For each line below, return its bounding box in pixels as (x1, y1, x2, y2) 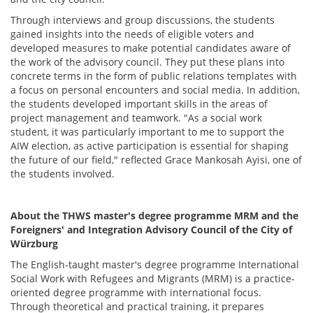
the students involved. (10, 167, 115, 180)
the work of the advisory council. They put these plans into (10, 55, 284, 68)
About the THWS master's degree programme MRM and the (10, 209, 298, 222)
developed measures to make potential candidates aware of (10, 41, 291, 54)
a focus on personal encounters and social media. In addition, (10, 83, 300, 96)
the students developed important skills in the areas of (10, 97, 268, 110)
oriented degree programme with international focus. (10, 286, 261, 299)
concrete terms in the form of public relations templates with (10, 69, 297, 82)
